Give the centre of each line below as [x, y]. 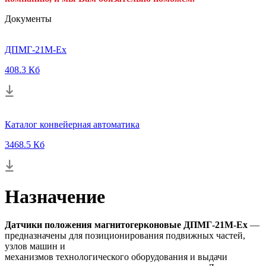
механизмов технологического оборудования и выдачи [116, 256]
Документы [28, 18]
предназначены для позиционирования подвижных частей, [125, 235]
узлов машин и [35, 246]
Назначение [55, 196]
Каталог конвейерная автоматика [72, 124]
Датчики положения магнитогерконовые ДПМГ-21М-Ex [126, 224]
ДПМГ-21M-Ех [36, 49]
